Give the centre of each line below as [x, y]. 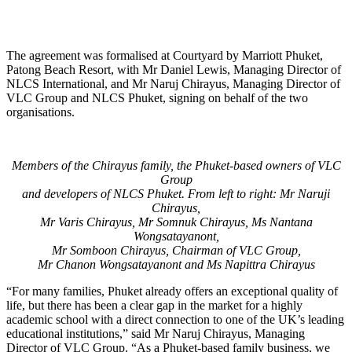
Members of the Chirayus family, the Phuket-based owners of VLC [176, 165]
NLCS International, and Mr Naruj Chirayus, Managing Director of [173, 83]
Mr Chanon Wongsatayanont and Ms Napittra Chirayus [176, 264]
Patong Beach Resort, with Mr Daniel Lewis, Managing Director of [174, 69]
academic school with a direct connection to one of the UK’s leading [175, 319]
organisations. [40, 112]
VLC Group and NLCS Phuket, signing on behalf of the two [157, 97]
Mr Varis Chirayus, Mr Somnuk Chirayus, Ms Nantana [176, 222]
